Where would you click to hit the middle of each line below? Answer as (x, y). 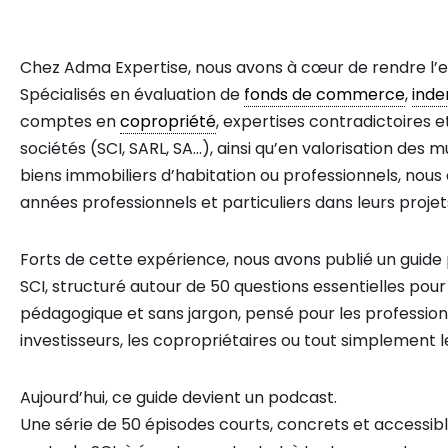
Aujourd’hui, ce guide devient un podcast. (178, 397)
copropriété (168, 121)
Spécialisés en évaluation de (132, 94)
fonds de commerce (324, 94)
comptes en (70, 121)
